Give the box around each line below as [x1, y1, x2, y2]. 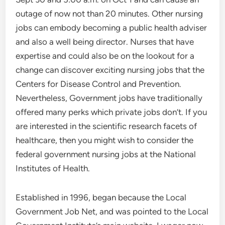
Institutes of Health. [16, 163, 90, 173]
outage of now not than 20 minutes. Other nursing [16, 9, 203, 19]
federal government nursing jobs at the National [16, 149, 196, 159]
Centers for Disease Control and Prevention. [16, 79, 182, 89]
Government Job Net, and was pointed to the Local [16, 206, 209, 216]
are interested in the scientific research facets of [16, 121, 197, 131]
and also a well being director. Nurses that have [16, 37, 194, 47]
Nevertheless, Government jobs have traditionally [16, 93, 203, 103]
